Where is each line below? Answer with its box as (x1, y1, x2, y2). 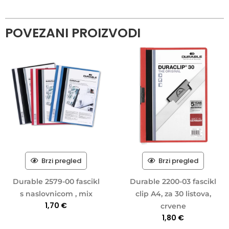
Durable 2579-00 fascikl (12, 176, 100, 186)
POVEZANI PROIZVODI (5, 24, 141, 42)
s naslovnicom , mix (19, 189, 93, 198)
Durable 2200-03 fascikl (130, 176, 216, 186)
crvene (160, 201, 186, 211)
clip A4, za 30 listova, (135, 189, 211, 198)
